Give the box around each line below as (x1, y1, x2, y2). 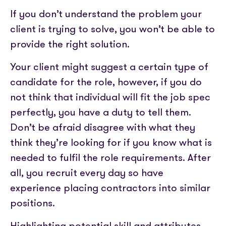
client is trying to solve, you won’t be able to (10, 21, 215, 36)
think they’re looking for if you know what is (10, 135, 212, 149)
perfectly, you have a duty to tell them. (10, 104, 191, 119)
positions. (10, 195, 55, 210)
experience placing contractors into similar (10, 180, 210, 195)
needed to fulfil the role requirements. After (10, 150, 211, 164)
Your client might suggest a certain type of (10, 59, 208, 74)
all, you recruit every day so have (10, 165, 163, 180)
